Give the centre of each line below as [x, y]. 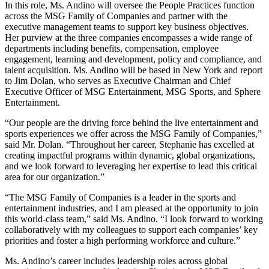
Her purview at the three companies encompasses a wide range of [128, 37]
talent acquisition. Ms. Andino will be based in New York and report [134, 70]
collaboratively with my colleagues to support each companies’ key [131, 229]
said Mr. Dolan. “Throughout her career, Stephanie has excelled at [129, 144]
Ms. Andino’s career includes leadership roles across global [116, 261]
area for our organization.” [55, 177]
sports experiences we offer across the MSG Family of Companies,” [133, 133]
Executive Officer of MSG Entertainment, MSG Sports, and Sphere [133, 91]
